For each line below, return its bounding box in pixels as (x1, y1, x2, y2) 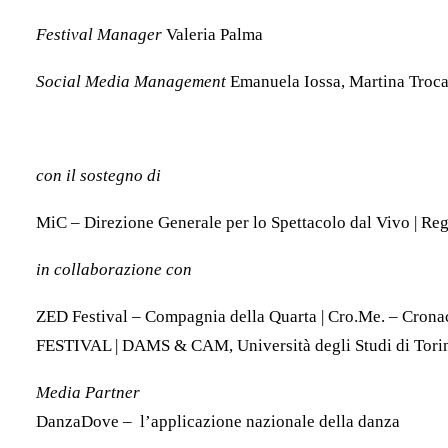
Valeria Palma (162, 25, 263, 44)
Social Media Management (36, 72, 226, 91)
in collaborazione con (36, 260, 192, 279)
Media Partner (36, 383, 140, 402)
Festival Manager (36, 25, 162, 44)
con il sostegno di (36, 166, 161, 185)
